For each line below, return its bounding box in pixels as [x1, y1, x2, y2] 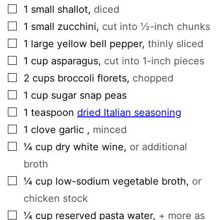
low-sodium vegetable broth [55, 175, 186, 188]
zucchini [57, 21, 96, 33]
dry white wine [55, 141, 124, 153]
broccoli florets [57, 72, 127, 84]
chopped [133, 72, 173, 84]
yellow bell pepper [57, 38, 142, 50]
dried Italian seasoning [77, 107, 181, 119]
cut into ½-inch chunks [102, 21, 210, 33]
